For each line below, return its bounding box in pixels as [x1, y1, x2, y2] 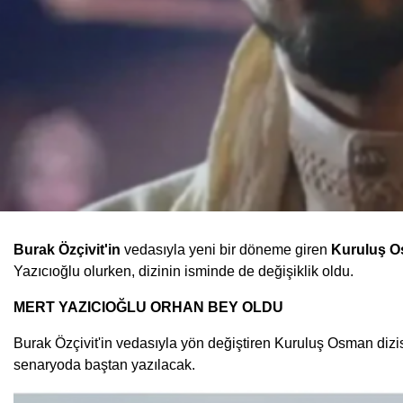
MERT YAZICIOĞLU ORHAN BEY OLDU [13, 300, 283, 315]
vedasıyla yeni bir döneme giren [124, 242, 331, 257]
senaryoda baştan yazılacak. [13, 357, 195, 372]
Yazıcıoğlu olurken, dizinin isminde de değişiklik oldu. [13, 264, 354, 279]
